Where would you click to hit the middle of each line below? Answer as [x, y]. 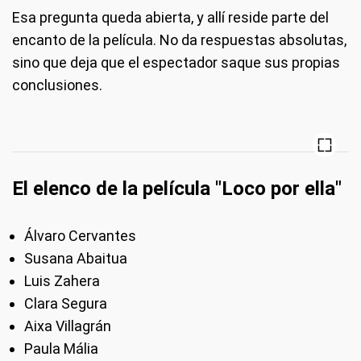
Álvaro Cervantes [80, 236]
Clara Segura [66, 304]
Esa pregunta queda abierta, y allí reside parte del [170, 18]
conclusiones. [57, 85]
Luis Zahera [62, 281]
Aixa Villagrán [68, 326]
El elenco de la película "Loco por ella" [177, 189]
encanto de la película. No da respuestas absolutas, [179, 40]
